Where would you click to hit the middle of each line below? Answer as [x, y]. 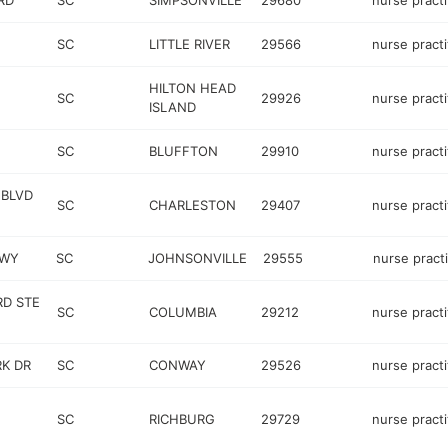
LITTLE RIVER [190, 44]
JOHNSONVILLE [197, 258]
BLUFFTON [184, 151]
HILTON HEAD [193, 88]
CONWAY [178, 365]
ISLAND [173, 107]
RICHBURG [182, 418]
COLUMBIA [183, 311]
